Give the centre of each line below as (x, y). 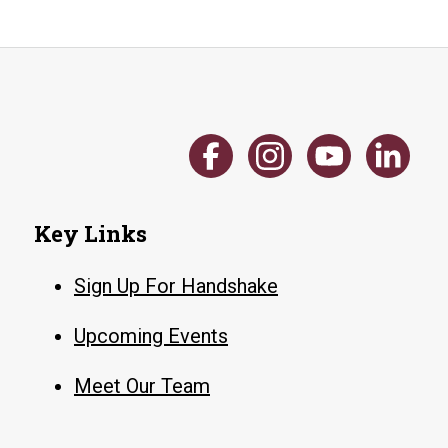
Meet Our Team (142, 386)
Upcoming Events (151, 336)
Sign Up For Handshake (176, 286)
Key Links (90, 233)
